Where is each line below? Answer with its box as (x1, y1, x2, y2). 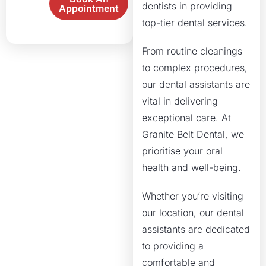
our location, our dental (142, 207, 244, 218)
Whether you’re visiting (142, 190, 243, 202)
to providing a (142, 240, 204, 252)
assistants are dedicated (142, 223, 250, 235)
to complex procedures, (142, 62, 248, 74)
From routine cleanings (142, 45, 242, 57)
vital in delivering (142, 95, 218, 107)
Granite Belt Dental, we (142, 128, 244, 140)
